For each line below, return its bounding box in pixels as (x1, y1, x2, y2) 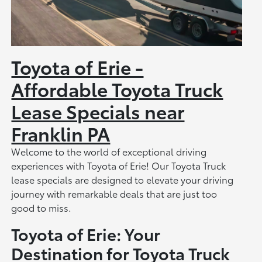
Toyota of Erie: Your (11, 221, 161, 245)
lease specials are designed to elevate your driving (11, 172, 234, 186)
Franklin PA (11, 119, 111, 146)
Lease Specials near (11, 97, 185, 124)
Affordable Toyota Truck (11, 75, 223, 102)
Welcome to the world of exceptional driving (11, 144, 207, 158)
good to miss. (11, 200, 72, 214)
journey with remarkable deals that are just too (11, 186, 218, 200)
